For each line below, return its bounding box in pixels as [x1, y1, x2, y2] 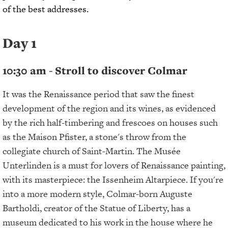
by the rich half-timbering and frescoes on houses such [3, 116, 218, 129]
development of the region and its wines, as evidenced [3, 102, 216, 115]
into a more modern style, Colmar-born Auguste [3, 187, 192, 201]
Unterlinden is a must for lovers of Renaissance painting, [3, 159, 225, 172]
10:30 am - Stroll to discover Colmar [3, 63, 187, 78]
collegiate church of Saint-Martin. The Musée [3, 145, 181, 158]
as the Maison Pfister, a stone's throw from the [3, 130, 186, 144]
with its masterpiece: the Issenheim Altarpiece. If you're [3, 173, 223, 186]
